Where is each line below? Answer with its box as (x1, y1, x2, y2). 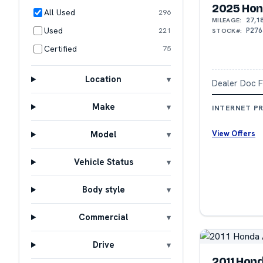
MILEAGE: (212, 15, 242, 24)
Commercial (79, 211, 129, 223)
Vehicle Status (73, 156, 133, 168)
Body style (82, 184, 125, 195)
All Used (44, 6, 75, 18)
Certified (44, 43, 77, 55)
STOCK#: (212, 26, 242, 35)
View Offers (212, 128, 255, 139)
